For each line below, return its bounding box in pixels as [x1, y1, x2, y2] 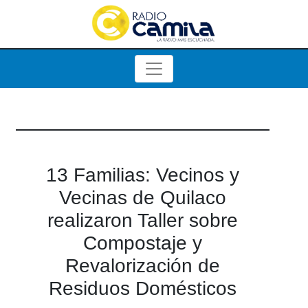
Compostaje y [83, 232, 202, 254]
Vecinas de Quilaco [59, 187, 226, 208]
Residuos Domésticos [49, 278, 236, 299]
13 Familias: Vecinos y [46, 164, 239, 186]
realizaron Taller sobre [47, 210, 238, 231]
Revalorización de [65, 255, 220, 276]
